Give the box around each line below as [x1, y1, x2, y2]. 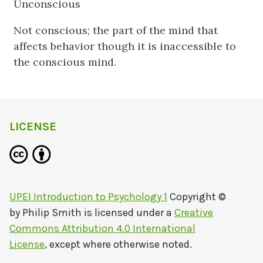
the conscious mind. [13, 55, 116, 69]
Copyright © [167, 190, 226, 203]
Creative [174, 206, 213, 219]
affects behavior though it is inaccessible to [13, 39, 236, 53]
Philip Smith [22, 206, 82, 219]
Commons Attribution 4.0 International [9, 222, 195, 235]
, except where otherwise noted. [45, 238, 192, 251]
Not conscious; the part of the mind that [13, 23, 218, 37]
